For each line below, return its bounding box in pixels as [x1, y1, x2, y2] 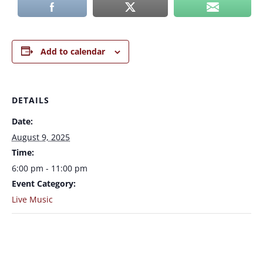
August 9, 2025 [12, 131, 70, 143]
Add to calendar [40, 45, 105, 57]
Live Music [12, 193, 53, 205]
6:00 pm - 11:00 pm [12, 162, 87, 174]
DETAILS [12, 94, 49, 106]
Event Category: [12, 177, 76, 189]
